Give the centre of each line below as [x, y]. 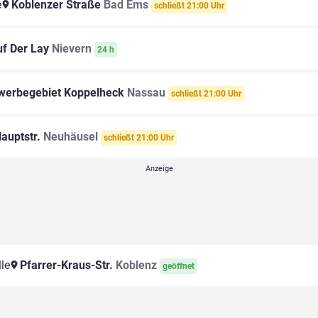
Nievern [72, 49]
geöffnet [179, 267]
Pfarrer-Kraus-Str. [66, 265]
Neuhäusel [71, 137]
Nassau [146, 93]
